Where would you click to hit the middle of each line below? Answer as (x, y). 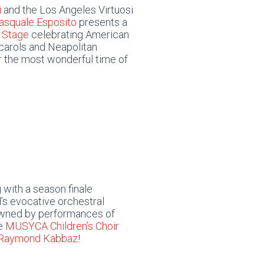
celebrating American (79, 34)
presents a (102, 22)
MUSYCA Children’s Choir (62, 226)
